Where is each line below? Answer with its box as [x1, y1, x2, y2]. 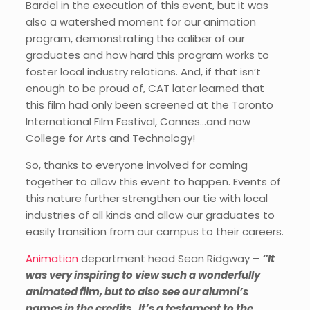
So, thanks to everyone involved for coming [25, 158, 248, 172]
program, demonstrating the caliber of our [25, 31, 245, 46]
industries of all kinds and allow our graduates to [25, 208, 275, 222]
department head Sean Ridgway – [77, 251, 262, 266]
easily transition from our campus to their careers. [25, 224, 284, 239]
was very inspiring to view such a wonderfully [25, 268, 260, 282]
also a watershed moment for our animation [25, 15, 256, 29]
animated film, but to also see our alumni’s [25, 284, 248, 299]
